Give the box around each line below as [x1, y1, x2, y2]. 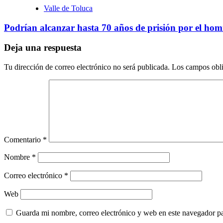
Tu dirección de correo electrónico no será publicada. [4, 63, 170, 72]
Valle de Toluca [44, 3, 93, 12]
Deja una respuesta [4, 42, 82, 53]
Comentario [4, 135, 43, 144]
